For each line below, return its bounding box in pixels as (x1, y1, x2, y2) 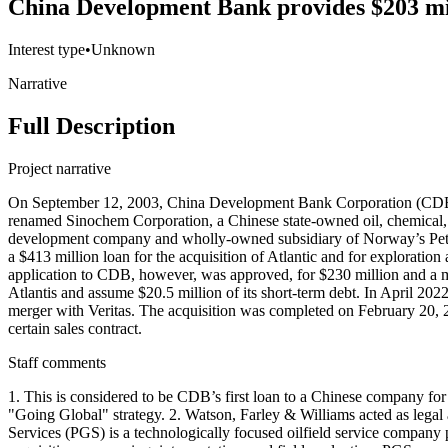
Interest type (8, 41, 85, 59)
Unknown (91, 41, 155, 59)
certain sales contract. (8, 320, 142, 338)
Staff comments (8, 354, 106, 372)
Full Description (8, 113, 175, 140)
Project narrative (8, 160, 111, 178)
